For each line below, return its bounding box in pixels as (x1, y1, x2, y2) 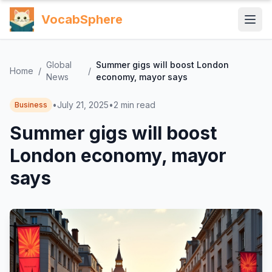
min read (121, 100, 155, 110)
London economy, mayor (10, 144, 226, 166)
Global (46, 59, 72, 70)
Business (15, 100, 47, 109)
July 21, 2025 (57, 100, 109, 110)
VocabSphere (41, 12, 123, 27)
